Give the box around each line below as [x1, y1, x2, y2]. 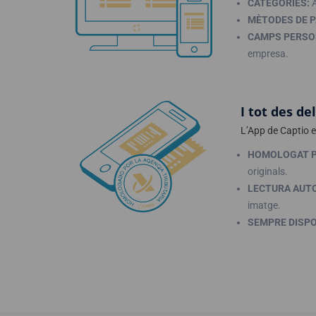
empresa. [248, 48, 288, 59]
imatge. [248, 200, 281, 211]
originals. [248, 166, 288, 177]
